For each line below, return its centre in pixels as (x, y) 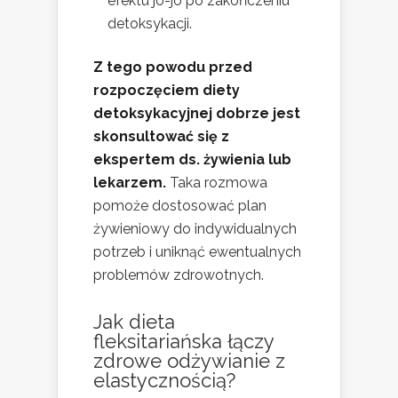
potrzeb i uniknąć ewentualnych (197, 251)
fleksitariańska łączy (183, 341)
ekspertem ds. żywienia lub (192, 159)
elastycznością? (164, 380)
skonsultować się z (161, 136)
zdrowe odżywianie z (189, 360)
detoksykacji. (150, 23)
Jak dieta (134, 321)
